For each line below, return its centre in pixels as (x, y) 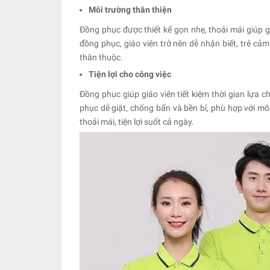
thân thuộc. (101, 57)
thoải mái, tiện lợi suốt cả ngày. (137, 122)
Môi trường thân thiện (131, 10)
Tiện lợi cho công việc (132, 74)
